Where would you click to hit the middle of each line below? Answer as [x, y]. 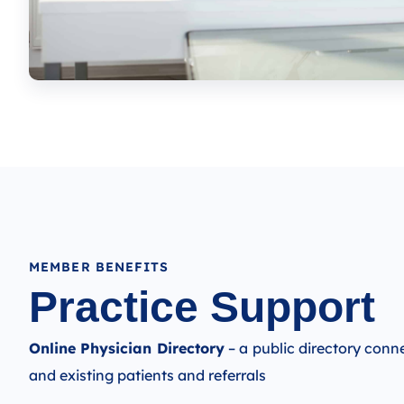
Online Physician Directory [127, 348]
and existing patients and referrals [147, 375]
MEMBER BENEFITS [99, 266]
